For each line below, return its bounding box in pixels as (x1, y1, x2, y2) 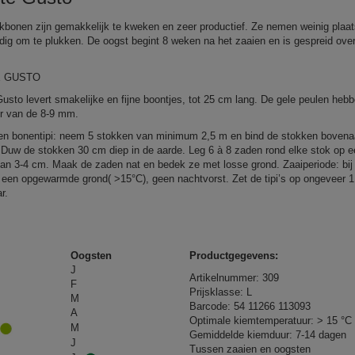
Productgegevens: (189, 250, 278, 261)
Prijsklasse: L (189, 286, 252, 298)
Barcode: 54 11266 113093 (189, 300, 311, 312)
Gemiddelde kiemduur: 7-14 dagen (189, 329, 346, 341)
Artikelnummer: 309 (189, 272, 279, 284)
